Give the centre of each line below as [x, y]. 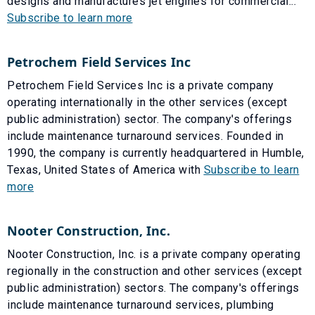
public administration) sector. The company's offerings [149, 119]
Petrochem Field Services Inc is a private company [141, 85]
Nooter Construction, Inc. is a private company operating [154, 254]
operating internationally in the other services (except [147, 102]
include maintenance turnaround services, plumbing [141, 304]
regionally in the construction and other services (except [155, 271]
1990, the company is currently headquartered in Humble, [156, 153]
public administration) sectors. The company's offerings [153, 288]
